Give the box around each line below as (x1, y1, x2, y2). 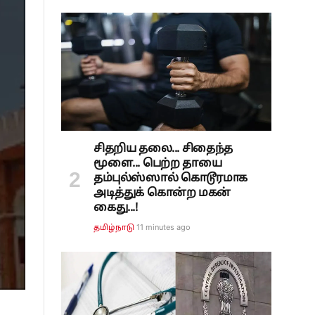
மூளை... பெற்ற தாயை (94, 157, 222, 172)
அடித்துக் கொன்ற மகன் (94, 186, 231, 201)
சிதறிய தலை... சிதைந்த (94, 142, 233, 157)
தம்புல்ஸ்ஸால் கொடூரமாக (94, 172, 247, 186)
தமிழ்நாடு (94, 223, 135, 233)
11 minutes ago (136, 222, 191, 233)
